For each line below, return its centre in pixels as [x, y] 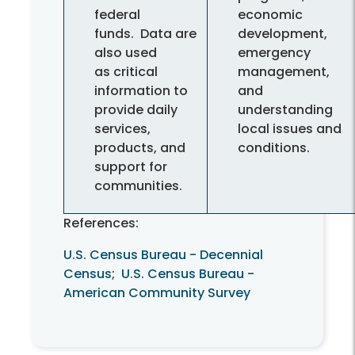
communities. [138, 186]
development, [282, 34]
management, [284, 72]
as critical [126, 72]
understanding [285, 110]
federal [117, 15]
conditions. [274, 148]
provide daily [136, 110]
